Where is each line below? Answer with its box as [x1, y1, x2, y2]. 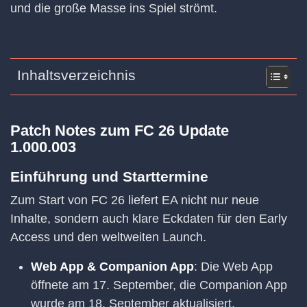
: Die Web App [194, 260, 273, 274]
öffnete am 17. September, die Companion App [31, 278, 287, 293]
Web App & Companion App [31, 260, 194, 274]
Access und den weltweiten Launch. [10, 230, 206, 245]
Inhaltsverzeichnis [17, 67, 136, 84]
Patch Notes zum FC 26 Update [10, 121, 229, 139]
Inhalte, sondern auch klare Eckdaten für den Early [10, 212, 287, 226]
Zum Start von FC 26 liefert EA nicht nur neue [10, 193, 259, 208]
